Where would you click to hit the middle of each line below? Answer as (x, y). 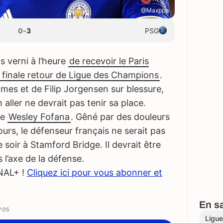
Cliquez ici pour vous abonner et (95, 173)
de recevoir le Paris (109, 61)
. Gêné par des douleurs (120, 117)
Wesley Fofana (39, 117)
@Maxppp (155, 10)
